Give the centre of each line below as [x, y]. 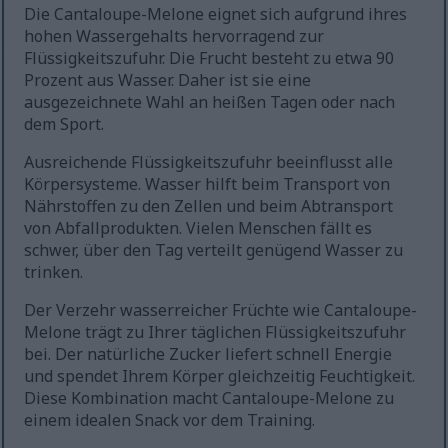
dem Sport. [64, 123]
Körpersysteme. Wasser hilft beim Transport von [207, 183]
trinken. [54, 271]
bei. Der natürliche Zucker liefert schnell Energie [208, 353]
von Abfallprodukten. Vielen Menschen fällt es [198, 227]
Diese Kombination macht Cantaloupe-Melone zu [209, 397]
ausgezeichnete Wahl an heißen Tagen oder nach [210, 101]
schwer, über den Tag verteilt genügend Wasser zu [214, 249]
